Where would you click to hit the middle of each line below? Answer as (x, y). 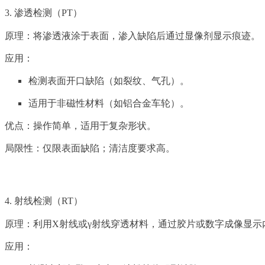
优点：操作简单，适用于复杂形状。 (80, 126)
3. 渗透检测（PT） (43, 13)
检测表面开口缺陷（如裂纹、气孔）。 (109, 81)
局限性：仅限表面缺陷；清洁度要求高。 (90, 148)
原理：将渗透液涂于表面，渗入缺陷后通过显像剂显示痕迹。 (132, 36)
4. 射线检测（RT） (44, 201)
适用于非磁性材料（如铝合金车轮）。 (109, 104)
